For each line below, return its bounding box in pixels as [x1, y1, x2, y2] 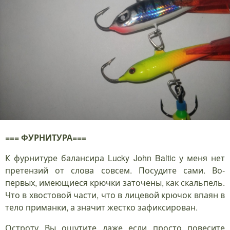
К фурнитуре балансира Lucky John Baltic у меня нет [5, 151, 225, 164]
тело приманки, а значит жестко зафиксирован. [5, 201, 198, 213]
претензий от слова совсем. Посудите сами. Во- [5, 164, 225, 176]
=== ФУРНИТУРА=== [5, 131, 86, 143]
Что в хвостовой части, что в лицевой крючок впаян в [5, 188, 225, 201]
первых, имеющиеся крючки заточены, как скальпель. [5, 176, 225, 188]
